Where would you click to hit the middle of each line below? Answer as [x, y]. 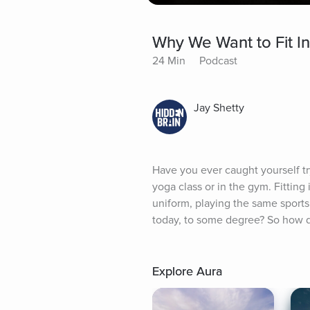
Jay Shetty [219, 108]
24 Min [169, 61]
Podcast [218, 61]
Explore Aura [187, 272]
